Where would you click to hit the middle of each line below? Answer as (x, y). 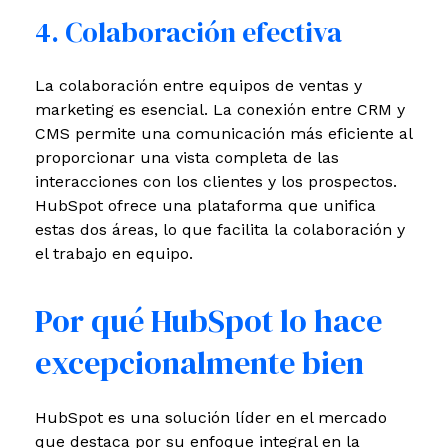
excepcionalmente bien (199, 362)
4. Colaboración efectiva (188, 32)
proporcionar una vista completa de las (187, 157)
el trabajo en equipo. (114, 253)
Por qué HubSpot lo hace (208, 320)
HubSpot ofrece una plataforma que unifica (205, 205)
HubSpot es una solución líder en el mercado (211, 417)
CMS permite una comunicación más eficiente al (223, 133)
